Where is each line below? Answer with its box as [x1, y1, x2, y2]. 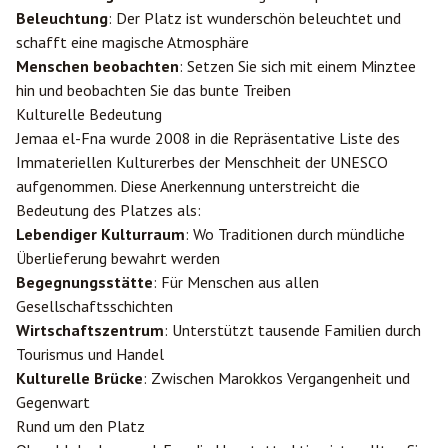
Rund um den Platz [16, 416, 145, 436]
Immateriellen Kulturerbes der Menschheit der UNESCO [16, 152, 388, 172]
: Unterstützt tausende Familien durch [164, 320, 421, 340]
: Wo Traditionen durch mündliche [185, 224, 405, 244]
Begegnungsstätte [16, 272, 153, 292]
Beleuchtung [16, 8, 108, 28]
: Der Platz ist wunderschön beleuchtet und [108, 8, 401, 28]
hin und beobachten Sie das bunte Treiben [16, 80, 291, 100]
